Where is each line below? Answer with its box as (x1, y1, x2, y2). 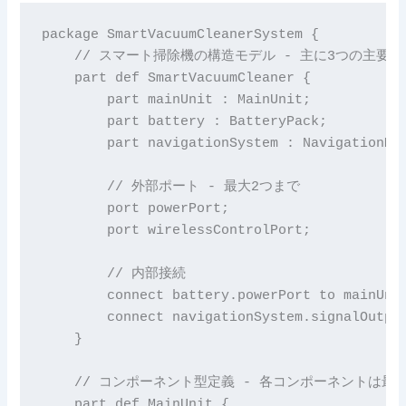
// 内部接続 (41, 266, 186, 282)
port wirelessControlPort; (41, 223, 311, 238)
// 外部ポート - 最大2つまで (41, 179, 300, 195)
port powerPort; (41, 201, 229, 217)
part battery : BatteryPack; (41, 114, 327, 130)
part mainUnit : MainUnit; (41, 92, 311, 108)
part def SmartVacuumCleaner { (41, 71, 311, 86)
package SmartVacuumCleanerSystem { (41, 27, 319, 43)
